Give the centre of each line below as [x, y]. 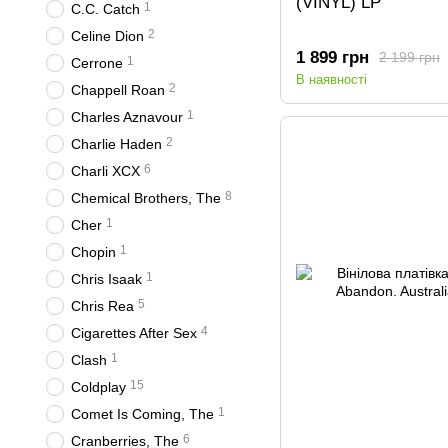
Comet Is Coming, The [142, 414]
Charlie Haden [116, 144]
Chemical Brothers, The [146, 198]
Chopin [93, 252]
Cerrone [97, 63]
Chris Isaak [106, 279]
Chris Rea [102, 306]
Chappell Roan [118, 90]
